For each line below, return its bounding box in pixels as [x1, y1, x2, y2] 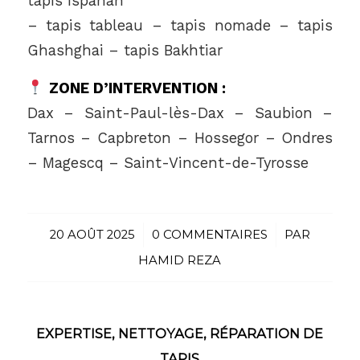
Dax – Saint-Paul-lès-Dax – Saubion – [27, 104, 333, 121]
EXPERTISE [36, 325, 112, 342]
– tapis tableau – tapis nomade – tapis [27, 17, 333, 35]
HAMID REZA [138, 253, 222, 268]
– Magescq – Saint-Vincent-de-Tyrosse [27, 153, 309, 171]
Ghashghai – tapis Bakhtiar [27, 42, 223, 59]
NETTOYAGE [118, 325, 204, 342]
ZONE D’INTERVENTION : [48, 79, 226, 96]
